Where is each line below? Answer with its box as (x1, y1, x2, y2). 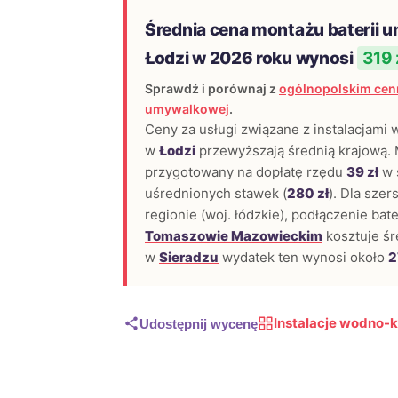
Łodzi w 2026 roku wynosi (145, 48, 357, 68)
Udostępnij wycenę (139, 315, 258, 331)
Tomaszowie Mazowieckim (145, 227, 322, 244)
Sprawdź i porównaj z (145, 81, 279, 96)
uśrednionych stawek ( (145, 185, 287, 202)
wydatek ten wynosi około (219, 249, 388, 266)
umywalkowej (145, 101, 229, 116)
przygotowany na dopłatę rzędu (145, 163, 346, 180)
